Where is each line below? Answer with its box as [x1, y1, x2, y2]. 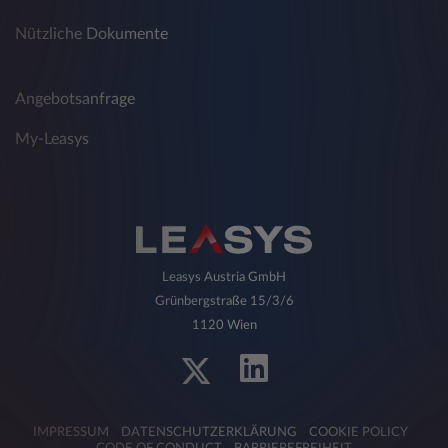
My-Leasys [15, 131, 89, 148]
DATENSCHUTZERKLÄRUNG [120, 425, 297, 439]
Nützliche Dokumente [15, 26, 168, 43]
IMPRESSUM [32, 425, 109, 439]
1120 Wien [191, 319, 257, 332]
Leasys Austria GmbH [162, 271, 286, 284]
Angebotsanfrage [15, 91, 135, 108]
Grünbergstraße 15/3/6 [154, 295, 294, 308]
